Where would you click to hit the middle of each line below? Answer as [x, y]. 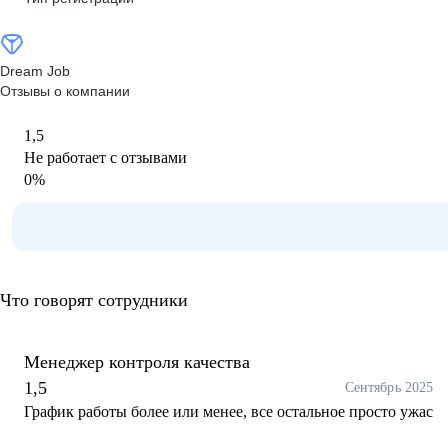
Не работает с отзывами [105, 157]
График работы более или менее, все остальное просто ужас [228, 411]
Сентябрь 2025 [389, 387]
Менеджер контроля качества [137, 362]
